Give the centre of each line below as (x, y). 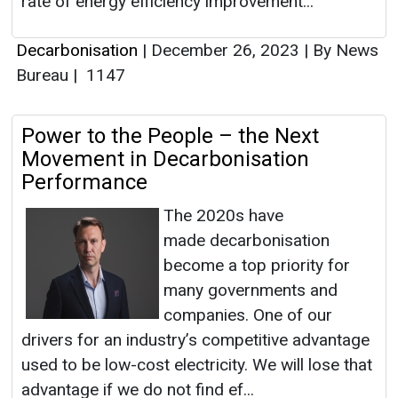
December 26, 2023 (225, 51)
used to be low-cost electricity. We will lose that (197, 365)
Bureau (44, 76)
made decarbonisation (247, 241)
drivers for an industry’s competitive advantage (195, 340)
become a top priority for (257, 266)
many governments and (251, 291)
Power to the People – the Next (170, 136)
